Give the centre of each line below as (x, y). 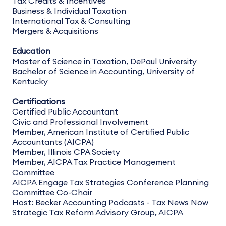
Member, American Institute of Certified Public (101, 132)
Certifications (39, 102)
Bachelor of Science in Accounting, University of (103, 72)
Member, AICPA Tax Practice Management (94, 162)
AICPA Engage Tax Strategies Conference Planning (110, 183)
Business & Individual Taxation (69, 11)
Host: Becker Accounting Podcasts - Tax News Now (110, 203)
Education (31, 51)
